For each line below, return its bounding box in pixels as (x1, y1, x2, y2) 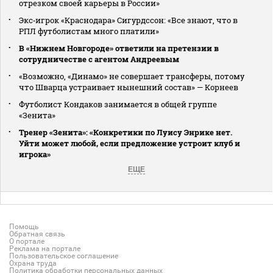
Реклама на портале (9, 244, 80, 253)
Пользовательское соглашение (9, 252, 118, 261)
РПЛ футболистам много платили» (19, 26, 159, 37)
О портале (9, 237, 44, 246)
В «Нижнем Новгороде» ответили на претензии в (19, 43, 219, 54)
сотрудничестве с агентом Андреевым (19, 54, 179, 65)
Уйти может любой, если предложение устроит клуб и (19, 138, 240, 149)
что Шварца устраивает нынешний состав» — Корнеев (19, 82, 238, 93)
